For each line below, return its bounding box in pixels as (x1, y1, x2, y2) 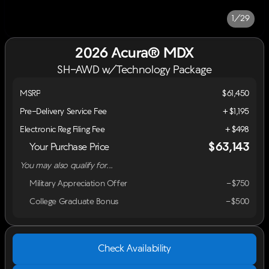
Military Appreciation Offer (29, 179, 127, 189)
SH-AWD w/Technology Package (57, 65, 212, 76)
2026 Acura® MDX (75, 47, 194, 61)
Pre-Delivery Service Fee (20, 107, 107, 116)
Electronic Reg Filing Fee (20, 125, 105, 134)
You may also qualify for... (20, 161, 113, 171)
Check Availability (98, 244, 171, 254)
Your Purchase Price (29, 143, 109, 153)
